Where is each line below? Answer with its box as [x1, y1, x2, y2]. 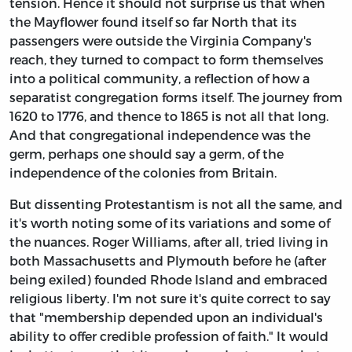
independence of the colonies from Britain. [9, 164, 277, 180]
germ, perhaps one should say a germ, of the [9, 145, 284, 161]
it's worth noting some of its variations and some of [9, 214, 330, 230]
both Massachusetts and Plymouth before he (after [9, 252, 326, 268]
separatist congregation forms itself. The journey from [9, 89, 343, 104]
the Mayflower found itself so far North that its [9, 13, 297, 29]
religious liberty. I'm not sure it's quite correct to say [9, 290, 331, 306]
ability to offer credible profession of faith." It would [9, 328, 328, 343]
